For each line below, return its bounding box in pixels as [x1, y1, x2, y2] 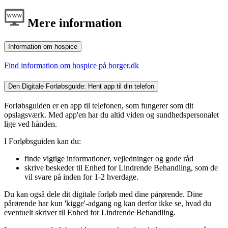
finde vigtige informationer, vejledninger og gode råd [24, 154, 193, 163]
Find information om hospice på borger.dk [4, 61, 139, 70]
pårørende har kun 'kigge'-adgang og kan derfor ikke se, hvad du [4, 198, 211, 208]
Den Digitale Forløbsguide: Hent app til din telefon [8, 82, 154, 91]
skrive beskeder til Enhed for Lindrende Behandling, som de [24, 163, 218, 172]
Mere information [24, 16, 122, 30]
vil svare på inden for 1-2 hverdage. [24, 172, 138, 181]
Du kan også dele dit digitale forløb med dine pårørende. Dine [4, 189, 203, 198]
